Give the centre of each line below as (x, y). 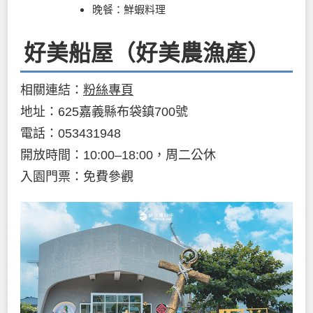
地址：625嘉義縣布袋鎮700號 (104, 112)
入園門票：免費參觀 (77, 177)
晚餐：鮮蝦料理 (129, 9)
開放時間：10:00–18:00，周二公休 (118, 155)
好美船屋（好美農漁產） (147, 54)
